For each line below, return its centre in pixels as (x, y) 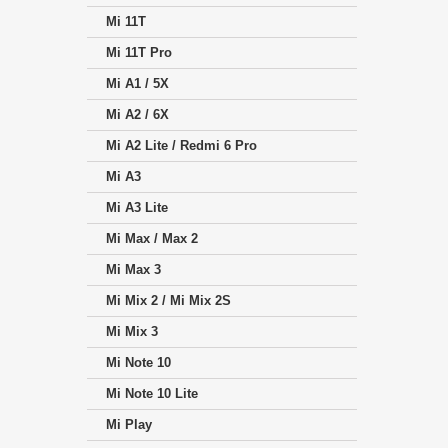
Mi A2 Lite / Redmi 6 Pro (181, 146)
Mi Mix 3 (132, 332)
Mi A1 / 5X (137, 84)
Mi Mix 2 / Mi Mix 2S (168, 301)
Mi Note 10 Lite (152, 394)
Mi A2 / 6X (137, 115)
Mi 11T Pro (139, 53)
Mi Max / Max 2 (152, 239)
